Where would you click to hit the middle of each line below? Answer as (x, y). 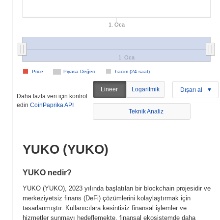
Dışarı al (191, 90)
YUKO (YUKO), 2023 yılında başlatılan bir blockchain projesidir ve (117, 188)
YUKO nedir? (47, 173)
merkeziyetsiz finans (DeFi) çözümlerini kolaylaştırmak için (107, 198)
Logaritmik (145, 89)
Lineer (110, 89)
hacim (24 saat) (132, 71)
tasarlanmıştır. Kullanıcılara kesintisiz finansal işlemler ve (105, 208)
